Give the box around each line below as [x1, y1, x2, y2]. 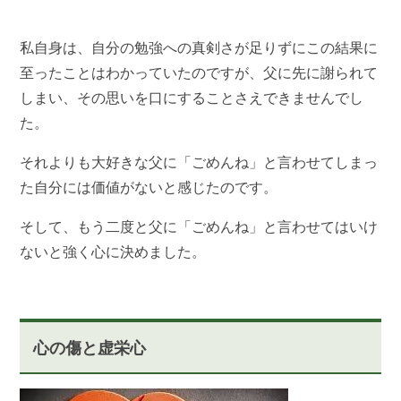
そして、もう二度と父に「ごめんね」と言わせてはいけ [20, 218, 379, 235]
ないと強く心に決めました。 [20, 243, 207, 260]
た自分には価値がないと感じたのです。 [20, 179, 278, 195]
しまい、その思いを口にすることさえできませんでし [20, 90, 364, 106]
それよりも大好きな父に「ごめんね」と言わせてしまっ [20, 154, 379, 170]
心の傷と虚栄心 [33, 338, 147, 357]
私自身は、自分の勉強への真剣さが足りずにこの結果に [20, 39, 379, 55]
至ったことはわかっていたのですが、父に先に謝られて [20, 64, 379, 81]
